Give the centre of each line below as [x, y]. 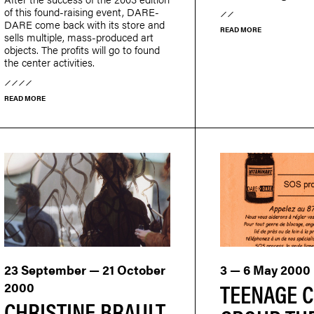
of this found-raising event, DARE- [81, 11]
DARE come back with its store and [84, 24]
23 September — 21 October [84, 269]
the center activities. [49, 62]
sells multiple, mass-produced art [78, 36]
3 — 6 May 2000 [265, 269]
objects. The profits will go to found [82, 49]
